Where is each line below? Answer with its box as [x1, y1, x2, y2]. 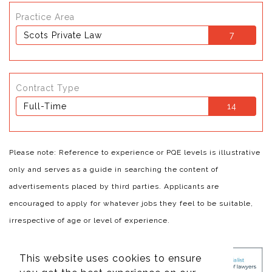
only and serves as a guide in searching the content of [9, 165, 219, 174]
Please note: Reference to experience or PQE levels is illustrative [9, 148, 260, 157]
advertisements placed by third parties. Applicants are [9, 182, 219, 191]
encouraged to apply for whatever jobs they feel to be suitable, [9, 199, 253, 208]
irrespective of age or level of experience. [9, 216, 170, 225]
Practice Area [16, 12, 75, 22]
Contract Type [16, 83, 80, 93]
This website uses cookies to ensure [19, 253, 202, 265]
